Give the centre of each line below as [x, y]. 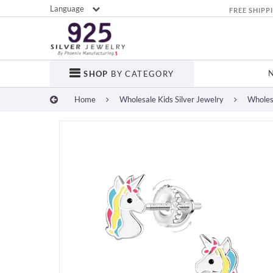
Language [68, 9]
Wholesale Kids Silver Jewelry [172, 99]
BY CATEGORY [141, 74]
